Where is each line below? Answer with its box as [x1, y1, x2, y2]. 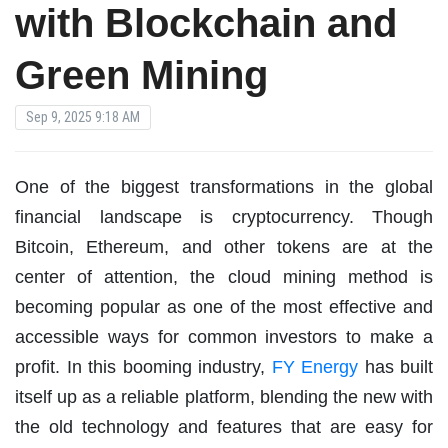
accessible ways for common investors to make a [15, 326, 433, 347]
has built [358, 356, 433, 377]
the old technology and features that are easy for [15, 416, 433, 437]
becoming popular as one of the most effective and [15, 296, 433, 317]
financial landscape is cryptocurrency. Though [15, 206, 433, 227]
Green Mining [15, 52, 268, 97]
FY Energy [271, 356, 358, 377]
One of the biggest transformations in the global [15, 176, 433, 197]
